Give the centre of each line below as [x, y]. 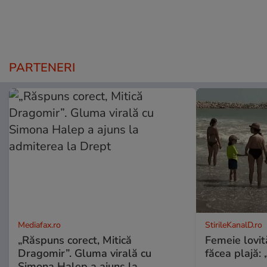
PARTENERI [42, 68]
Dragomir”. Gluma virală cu [85, 254]
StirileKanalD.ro [233, 225]
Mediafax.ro [39, 225]
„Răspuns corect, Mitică [75, 240]
